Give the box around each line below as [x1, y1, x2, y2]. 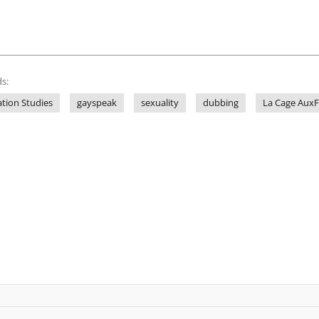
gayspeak [77, 97, 117, 109]
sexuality [141, 97, 179, 109]
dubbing [203, 97, 239, 109]
